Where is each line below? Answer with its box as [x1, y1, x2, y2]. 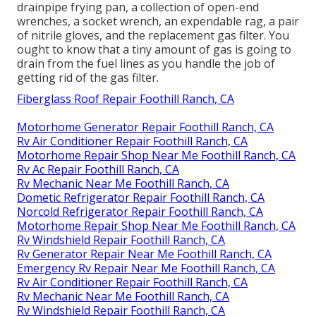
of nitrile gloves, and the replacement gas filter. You [17, 27, 289, 43]
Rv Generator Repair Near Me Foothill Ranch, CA [17, 245, 272, 262]
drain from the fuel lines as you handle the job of [17, 55, 275, 71]
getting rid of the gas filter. [17, 69, 159, 85]
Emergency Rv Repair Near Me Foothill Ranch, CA [17, 260, 275, 276]
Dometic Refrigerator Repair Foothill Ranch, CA [17, 189, 265, 205]
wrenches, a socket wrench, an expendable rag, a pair [17, 13, 299, 29]
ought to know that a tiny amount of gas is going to [17, 41, 291, 57]
